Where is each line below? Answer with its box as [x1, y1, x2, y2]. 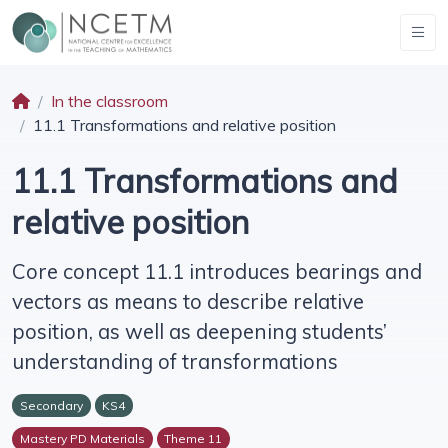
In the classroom [51, 91, 168, 112]
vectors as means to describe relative [12, 288, 364, 315]
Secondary [19, 398, 83, 414]
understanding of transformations [12, 348, 338, 375]
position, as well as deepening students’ [12, 318, 387, 345]
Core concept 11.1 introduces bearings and [12, 258, 422, 285]
